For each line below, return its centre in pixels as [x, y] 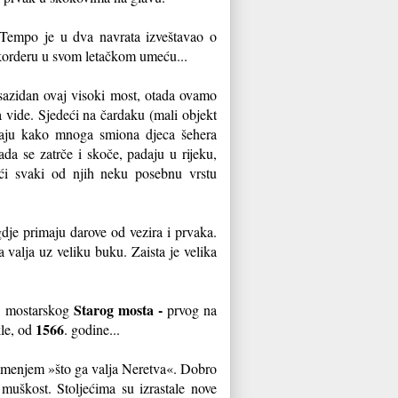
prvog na [190, 309]
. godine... [92, 329]
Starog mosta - [118, 309]
